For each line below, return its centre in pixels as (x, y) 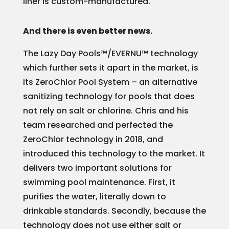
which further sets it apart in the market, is (110, 68)
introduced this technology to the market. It (114, 154)
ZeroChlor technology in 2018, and (93, 140)
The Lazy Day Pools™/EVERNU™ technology (110, 54)
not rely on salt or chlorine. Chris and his (106, 111)
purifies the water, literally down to (94, 197)
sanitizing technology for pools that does (109, 97)
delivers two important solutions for (97, 168)
